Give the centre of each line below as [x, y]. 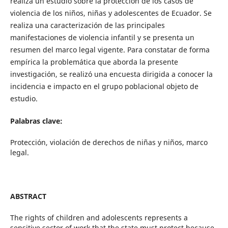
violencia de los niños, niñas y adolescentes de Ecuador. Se [111, 13]
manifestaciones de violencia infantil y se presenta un [102, 37]
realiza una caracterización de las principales [87, 25]
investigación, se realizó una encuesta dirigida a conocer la [111, 74]
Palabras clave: [36, 121]
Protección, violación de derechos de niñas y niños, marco [109, 142]
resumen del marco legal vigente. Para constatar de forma [110, 49]
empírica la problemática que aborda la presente [94, 62]
